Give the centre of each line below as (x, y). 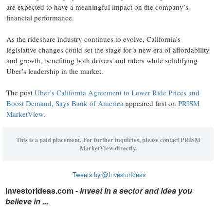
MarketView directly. (108, 148)
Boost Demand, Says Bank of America (65, 103)
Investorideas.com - (43, 191)
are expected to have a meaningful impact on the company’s (97, 7)
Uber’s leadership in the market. (55, 71)
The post (20, 92)
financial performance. (40, 18)
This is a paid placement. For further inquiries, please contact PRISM (108, 140)
